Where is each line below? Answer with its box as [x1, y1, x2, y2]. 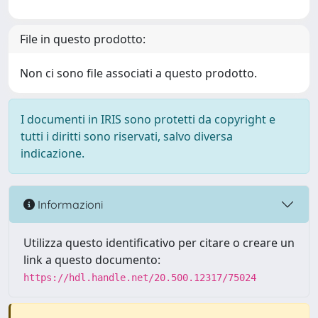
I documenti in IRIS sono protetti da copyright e [21, 111, 275, 127]
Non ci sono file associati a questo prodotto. [20, 65, 257, 81]
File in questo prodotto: [20, 31, 146, 47]
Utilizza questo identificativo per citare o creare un [23, 235, 295, 251]
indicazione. [21, 146, 84, 161]
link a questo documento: [23, 252, 160, 268]
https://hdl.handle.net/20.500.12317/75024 [23, 272, 256, 283]
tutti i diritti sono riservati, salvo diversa [21, 128, 233, 144]
